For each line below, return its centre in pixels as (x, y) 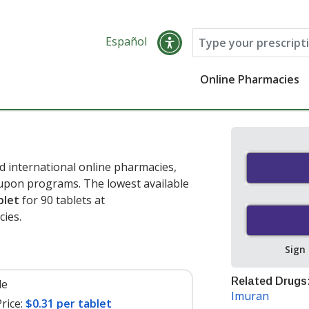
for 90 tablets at (62, 200)
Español (126, 41)
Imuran (250, 296)
